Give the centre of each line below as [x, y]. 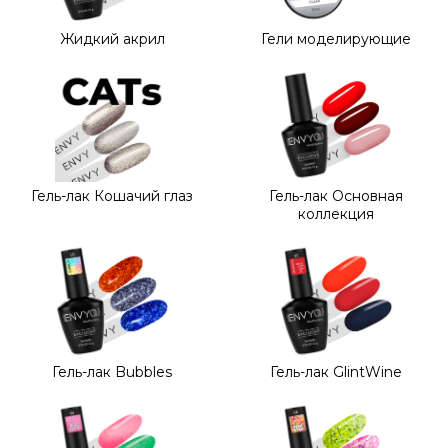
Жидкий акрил [112, 39]
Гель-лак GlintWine [336, 371]
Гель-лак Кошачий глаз [112, 196]
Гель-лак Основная [336, 196]
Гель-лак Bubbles [112, 371]
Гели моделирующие [336, 39]
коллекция [336, 214]
